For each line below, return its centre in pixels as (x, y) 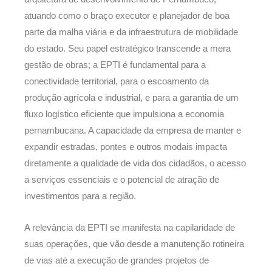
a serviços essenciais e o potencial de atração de (122, 179)
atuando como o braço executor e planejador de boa (127, 15)
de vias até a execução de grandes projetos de (117, 261)
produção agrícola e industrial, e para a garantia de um (131, 97)
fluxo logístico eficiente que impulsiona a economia (124, 114)
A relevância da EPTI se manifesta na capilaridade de (130, 228)
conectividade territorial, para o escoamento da (117, 81)
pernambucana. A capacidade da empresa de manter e (133, 130)
